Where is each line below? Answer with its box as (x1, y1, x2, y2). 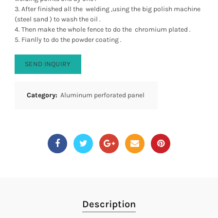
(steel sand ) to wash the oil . (15, 15, 101, 23)
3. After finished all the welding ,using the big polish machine (15, 5, 200, 13)
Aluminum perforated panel (60, 91, 145, 99)
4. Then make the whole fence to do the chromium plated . (15, 25, 191, 34)
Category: (27, 91, 59, 99)
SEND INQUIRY (25, 60, 71, 68)
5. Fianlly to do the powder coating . (15, 36, 122, 44)
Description (82, 199, 136, 210)
